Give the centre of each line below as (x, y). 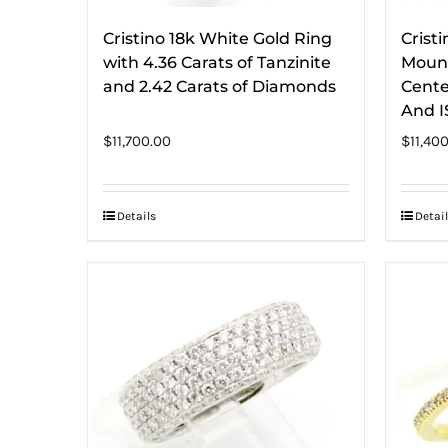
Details (136, 215)
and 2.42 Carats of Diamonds (219, 86)
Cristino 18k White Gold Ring (217, 38)
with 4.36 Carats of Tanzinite (217, 62)
